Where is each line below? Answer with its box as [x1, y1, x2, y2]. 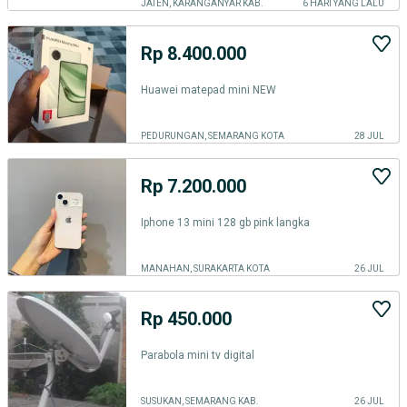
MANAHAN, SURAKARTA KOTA [141, 263, 270, 273]
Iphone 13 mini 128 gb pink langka [141, 215, 310, 229]
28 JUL [354, 131, 384, 141]
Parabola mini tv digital [141, 348, 254, 362]
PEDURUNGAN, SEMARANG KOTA [141, 131, 284, 141]
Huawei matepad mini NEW [141, 83, 276, 96]
